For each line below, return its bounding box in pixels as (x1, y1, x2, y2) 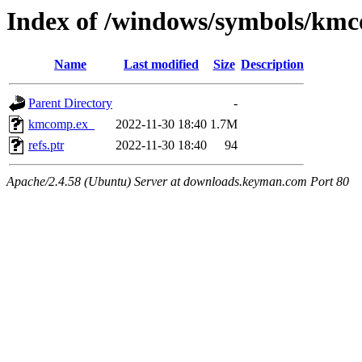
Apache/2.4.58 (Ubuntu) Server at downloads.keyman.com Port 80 (6, 175, 349, 189)
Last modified (124, 57, 199, 72)
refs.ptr (28, 138, 64, 153)
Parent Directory (28, 96, 112, 111)
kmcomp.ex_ (28, 117, 95, 132)
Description (241, 57, 304, 72)
